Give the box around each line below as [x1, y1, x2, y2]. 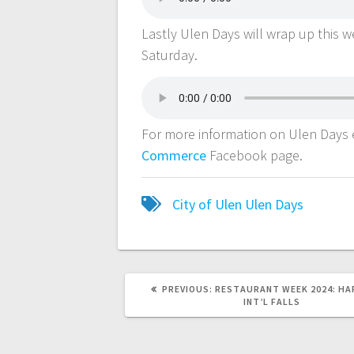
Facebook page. [206, 146, 303, 165]
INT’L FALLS [243, 296, 300, 308]
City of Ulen [172, 195, 243, 214]
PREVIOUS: [161, 283, 213, 296]
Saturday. [141, 46, 201, 65]
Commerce [141, 146, 207, 165]
